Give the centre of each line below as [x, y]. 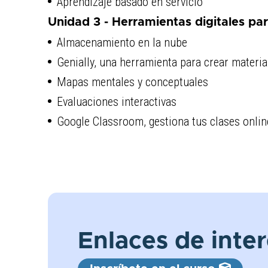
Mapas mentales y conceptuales [132, 82]
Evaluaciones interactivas [116, 101]
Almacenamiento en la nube [122, 42]
